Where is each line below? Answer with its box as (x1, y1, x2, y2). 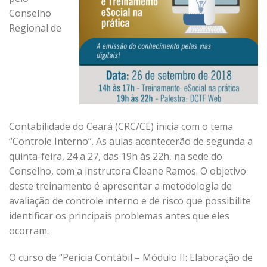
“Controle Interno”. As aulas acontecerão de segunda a (9, 135, 253, 148)
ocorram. (9, 224, 49, 237)
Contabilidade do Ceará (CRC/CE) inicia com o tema (9, 120, 233, 133)
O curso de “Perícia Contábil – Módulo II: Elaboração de (9, 251, 253, 264)
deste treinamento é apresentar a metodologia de (9, 179, 232, 193)
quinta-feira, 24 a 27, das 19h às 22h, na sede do (9, 150, 222, 163)
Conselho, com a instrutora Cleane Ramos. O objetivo (9, 164, 246, 178)
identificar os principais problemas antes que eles (9, 209, 229, 222)
